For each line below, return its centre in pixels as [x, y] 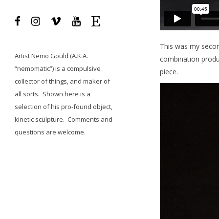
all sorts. [27, 94]
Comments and [90, 120]
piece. [169, 71]
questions [30, 132]
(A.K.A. [78, 56]
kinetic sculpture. [41, 120]
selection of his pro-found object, [64, 107]
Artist [23, 56]
